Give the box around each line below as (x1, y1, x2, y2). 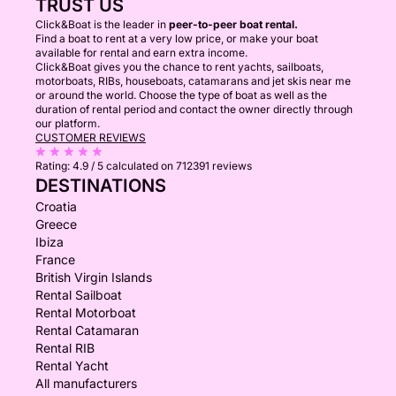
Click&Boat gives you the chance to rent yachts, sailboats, (35, 60, 324, 73)
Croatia (35, 199, 77, 214)
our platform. (35, 117, 100, 130)
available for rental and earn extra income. (35, 46, 247, 59)
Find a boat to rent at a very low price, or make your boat (35, 32, 318, 45)
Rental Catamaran (35, 323, 139, 338)
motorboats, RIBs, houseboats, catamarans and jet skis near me (35, 74, 351, 88)
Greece (35, 217, 77, 232)
